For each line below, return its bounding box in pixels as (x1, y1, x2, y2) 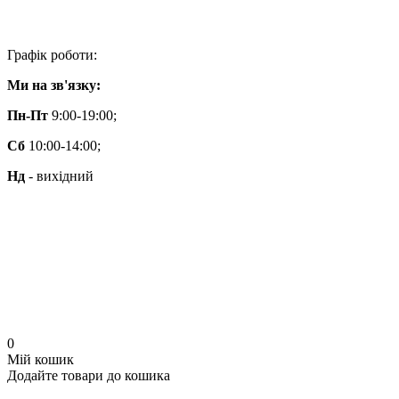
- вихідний (25, 168, 94, 183)
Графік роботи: (7, 47, 97, 62)
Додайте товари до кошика (7, 368, 170, 383)
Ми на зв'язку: (7, 77, 101, 93)
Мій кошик (7, 352, 74, 367)
